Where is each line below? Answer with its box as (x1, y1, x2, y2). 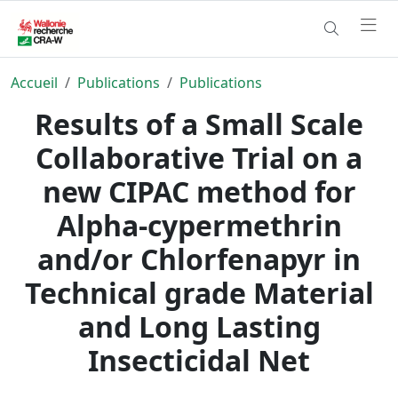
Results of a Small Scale (35, 104, 363, 143)
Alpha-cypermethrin (56, 205, 342, 244)
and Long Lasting (77, 306, 321, 346)
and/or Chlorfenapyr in (37, 239, 361, 278)
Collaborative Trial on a (36, 138, 362, 177)
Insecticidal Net (88, 340, 310, 379)
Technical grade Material (24, 273, 374, 312)
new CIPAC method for (42, 171, 356, 211)
